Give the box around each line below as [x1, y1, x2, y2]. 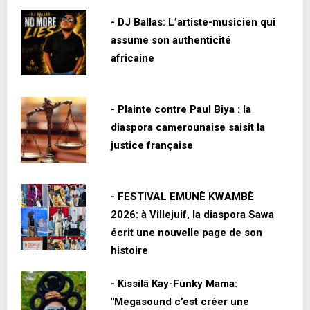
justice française [111, 139, 193, 152]
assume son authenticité [111, 34, 231, 47]
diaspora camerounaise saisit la [111, 121, 265, 134]
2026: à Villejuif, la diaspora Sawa [111, 208, 274, 221]
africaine [111, 52, 154, 65]
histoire [111, 244, 148, 257]
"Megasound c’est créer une [111, 295, 249, 309]
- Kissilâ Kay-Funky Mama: [111, 277, 237, 291]
